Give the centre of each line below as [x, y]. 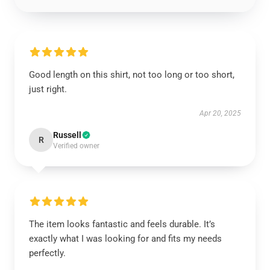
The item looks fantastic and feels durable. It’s [122, 224]
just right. [48, 89]
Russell [67, 135]
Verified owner [76, 146]
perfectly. [47, 253]
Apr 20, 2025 [220, 113]
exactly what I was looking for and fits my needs [125, 239]
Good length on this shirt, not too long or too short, [132, 75]
